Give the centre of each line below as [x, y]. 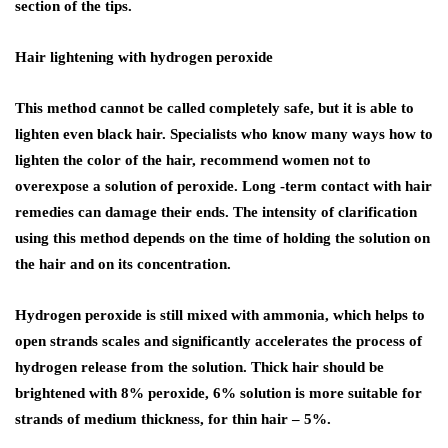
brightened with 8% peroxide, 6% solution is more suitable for [218, 393]
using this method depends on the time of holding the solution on [222, 238]
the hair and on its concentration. [123, 264]
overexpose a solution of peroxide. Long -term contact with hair [223, 186]
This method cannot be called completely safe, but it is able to [214, 108]
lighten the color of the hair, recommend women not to [193, 160]
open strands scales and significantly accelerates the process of [218, 341]
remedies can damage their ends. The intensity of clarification [216, 212]
